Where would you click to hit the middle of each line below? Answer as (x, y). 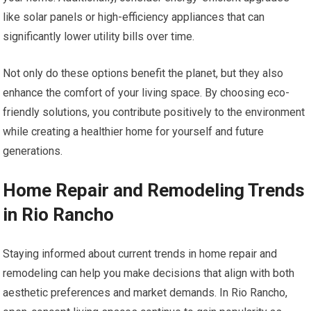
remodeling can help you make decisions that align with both (149, 274)
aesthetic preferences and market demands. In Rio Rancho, (145, 293)
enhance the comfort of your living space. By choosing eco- (146, 93)
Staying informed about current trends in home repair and (140, 254)
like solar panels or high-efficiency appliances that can (134, 17)
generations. (33, 151)
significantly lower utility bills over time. (99, 37)
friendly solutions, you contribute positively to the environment (154, 112)
